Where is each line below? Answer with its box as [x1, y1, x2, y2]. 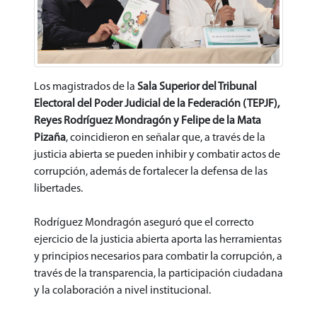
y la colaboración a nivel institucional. [34, 284, 211, 296]
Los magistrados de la [34, 81, 137, 93]
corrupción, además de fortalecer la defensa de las [34, 166, 267, 178]
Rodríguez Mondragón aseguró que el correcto [34, 217, 254, 229]
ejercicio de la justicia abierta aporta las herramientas [34, 234, 282, 246]
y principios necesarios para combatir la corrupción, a [34, 250, 282, 263]
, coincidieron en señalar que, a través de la [66, 132, 265, 144]
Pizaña [34, 132, 66, 144]
